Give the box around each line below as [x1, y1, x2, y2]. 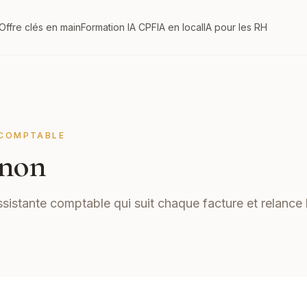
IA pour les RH [203, 21, 267, 33]
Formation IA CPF [80, 21, 157, 33]
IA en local [156, 21, 204, 33]
